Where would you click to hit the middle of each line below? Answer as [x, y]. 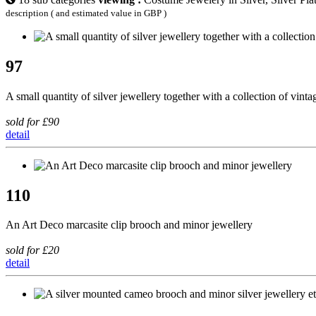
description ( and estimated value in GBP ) [86, 13]
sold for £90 [32, 121]
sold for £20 [32, 250]
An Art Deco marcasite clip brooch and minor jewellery [129, 225]
